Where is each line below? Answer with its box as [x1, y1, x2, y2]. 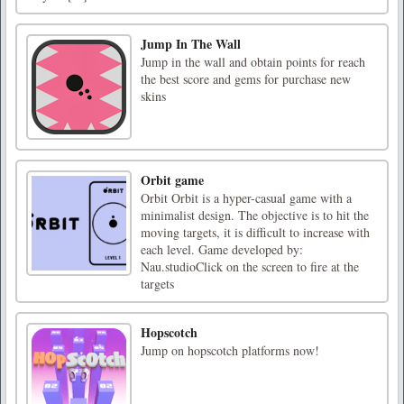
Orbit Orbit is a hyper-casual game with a [141, 189, 352, 207]
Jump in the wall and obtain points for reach [141, 53, 365, 71]
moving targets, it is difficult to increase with [141, 224, 370, 242]
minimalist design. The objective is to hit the [141, 207, 369, 225]
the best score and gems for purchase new [141, 70, 351, 88]
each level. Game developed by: [141, 241, 303, 259]
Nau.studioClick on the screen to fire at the [141, 258, 359, 276]
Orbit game [141, 170, 204, 190]
